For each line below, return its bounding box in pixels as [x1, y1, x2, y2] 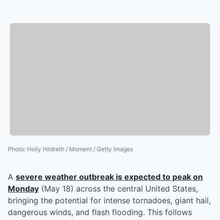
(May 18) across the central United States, [39, 184, 198, 194]
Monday [8, 184, 39, 194]
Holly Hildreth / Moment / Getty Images [27, 145, 133, 153]
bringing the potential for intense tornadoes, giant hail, [8, 195, 211, 206]
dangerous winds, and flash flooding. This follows [8, 207, 192, 218]
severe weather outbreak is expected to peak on [16, 172, 203, 182]
